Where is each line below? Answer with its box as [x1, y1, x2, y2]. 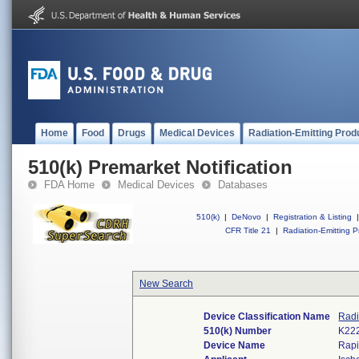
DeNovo [232, 212, 261, 221]
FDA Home [44, 179, 95, 191]
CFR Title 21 [225, 226, 271, 235]
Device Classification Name [204, 311, 331, 322]
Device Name [204, 340, 266, 351]
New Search [139, 278, 193, 289]
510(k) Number [204, 325, 272, 337]
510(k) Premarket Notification [28, 156, 292, 178]
